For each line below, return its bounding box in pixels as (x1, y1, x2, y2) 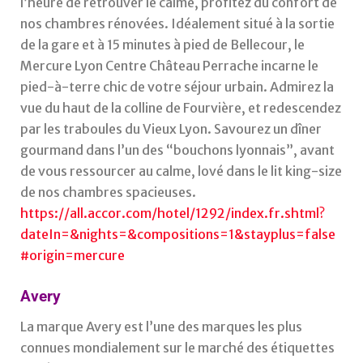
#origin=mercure (20, 247, 125, 264)
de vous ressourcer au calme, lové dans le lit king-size (20, 163, 342, 180)
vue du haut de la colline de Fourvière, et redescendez (20, 100, 341, 117)
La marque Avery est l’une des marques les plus (20, 318, 302, 335)
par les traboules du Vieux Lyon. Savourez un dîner (20, 121, 322, 138)
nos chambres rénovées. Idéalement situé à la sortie (20, 15, 335, 32)
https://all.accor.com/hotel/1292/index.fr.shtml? (20, 205, 325, 222)
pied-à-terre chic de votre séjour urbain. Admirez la (20, 79, 334, 96)
